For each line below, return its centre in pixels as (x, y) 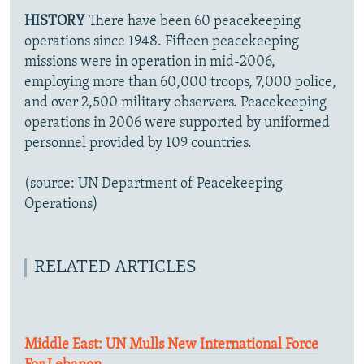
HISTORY (56, 22)
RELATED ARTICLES (115, 268)
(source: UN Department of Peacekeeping (154, 184)
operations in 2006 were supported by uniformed (177, 123)
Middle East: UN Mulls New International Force (171, 345)
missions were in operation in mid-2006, (150, 63)
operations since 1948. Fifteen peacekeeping (162, 42)
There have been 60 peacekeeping (195, 22)
